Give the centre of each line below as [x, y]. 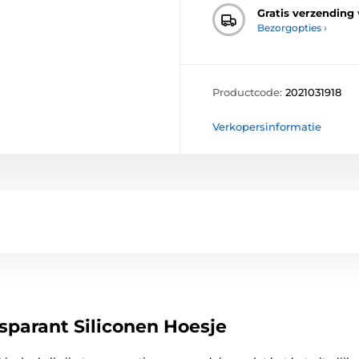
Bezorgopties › [292, 27]
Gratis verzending [306, 12]
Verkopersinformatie [267, 127]
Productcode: [249, 93]
